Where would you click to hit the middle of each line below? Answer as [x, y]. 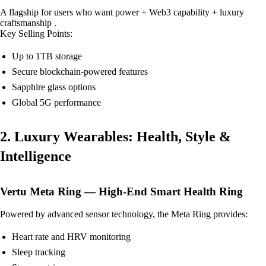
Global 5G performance [56, 102]
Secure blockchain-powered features [80, 71]
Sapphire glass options [54, 87]
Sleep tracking [39, 252]
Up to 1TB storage [47, 56]
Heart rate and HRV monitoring [71, 237]
